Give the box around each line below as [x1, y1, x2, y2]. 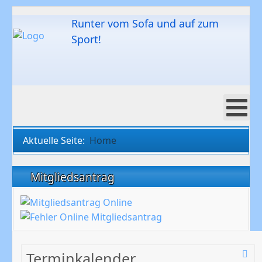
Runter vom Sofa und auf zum [71, 16, 219, 30]
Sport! [71, 32, 101, 46]
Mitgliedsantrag [30, 169, 118, 185]
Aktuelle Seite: [22, 134, 89, 147]
